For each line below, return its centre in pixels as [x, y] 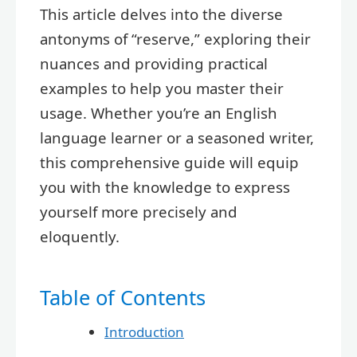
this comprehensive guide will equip [169, 162]
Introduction [144, 331]
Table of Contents [123, 297]
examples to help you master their [162, 88]
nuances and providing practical [154, 63]
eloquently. [80, 236]
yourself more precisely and [139, 211]
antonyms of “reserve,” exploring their [175, 38]
